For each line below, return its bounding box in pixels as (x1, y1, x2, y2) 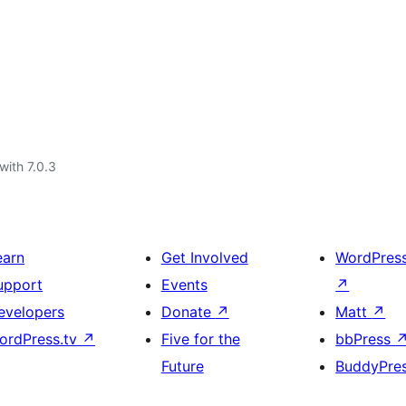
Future (160, 357, 204, 375)
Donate (160, 303, 216, 321)
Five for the (160, 330, 240, 348)
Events (160, 275, 208, 294)
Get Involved (160, 248, 248, 266)
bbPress (335, 330, 396, 348)
